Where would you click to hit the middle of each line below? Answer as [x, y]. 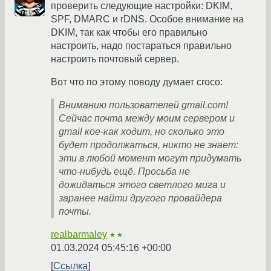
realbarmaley [79, 235]
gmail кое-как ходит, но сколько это [142, 132]
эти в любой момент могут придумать [150, 158]
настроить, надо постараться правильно [141, 46]
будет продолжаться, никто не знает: [149, 145]
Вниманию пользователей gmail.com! [143, 105]
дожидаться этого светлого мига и [142, 185]
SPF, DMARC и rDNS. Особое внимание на [147, 19]
